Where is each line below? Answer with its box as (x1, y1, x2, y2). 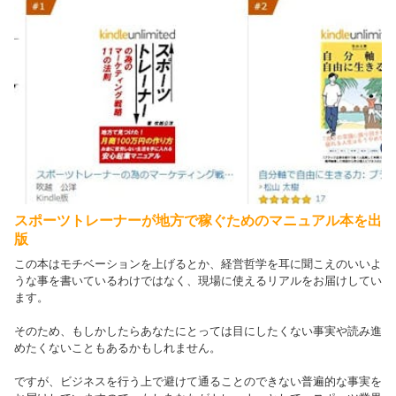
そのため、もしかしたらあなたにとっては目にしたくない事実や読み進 (14, 324, 382, 338)
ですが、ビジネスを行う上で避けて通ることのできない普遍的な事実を (14, 374, 382, 388)
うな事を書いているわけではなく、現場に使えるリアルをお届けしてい (14, 273, 382, 287)
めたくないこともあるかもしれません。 (14, 340, 221, 354)
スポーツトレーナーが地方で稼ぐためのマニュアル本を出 (14, 212, 382, 228)
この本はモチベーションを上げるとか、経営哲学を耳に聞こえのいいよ (14, 256, 382, 270)
